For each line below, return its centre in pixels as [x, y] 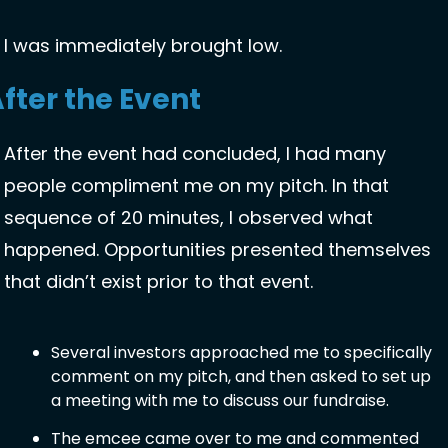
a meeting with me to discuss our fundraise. [222, 401]
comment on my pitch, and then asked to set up [241, 377]
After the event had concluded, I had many [195, 154]
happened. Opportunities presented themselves [217, 250]
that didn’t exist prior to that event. [161, 282]
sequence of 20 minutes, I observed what [188, 218]
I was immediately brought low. [145, 46]
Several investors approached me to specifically [241, 353]
